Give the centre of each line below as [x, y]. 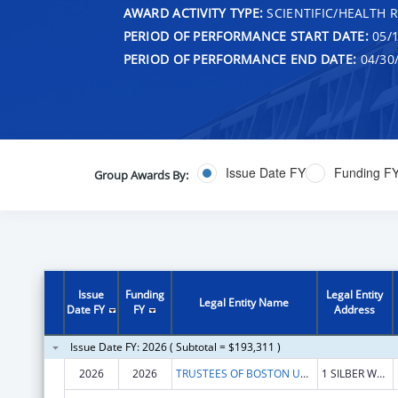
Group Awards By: [141, 175]
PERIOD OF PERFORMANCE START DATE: [246, 36]
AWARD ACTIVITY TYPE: [193, 12]
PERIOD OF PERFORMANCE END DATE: [240, 59]
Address [355, 309]
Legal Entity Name [244, 302]
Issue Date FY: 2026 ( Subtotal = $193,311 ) [175, 346]
